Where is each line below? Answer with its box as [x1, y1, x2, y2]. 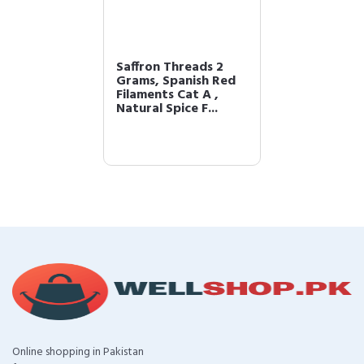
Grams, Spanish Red [116, 71, 236, 92]
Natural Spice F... [116, 98, 218, 119]
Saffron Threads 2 [116, 57, 223, 78]
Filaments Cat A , [116, 84, 219, 106]
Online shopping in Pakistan [12, 343, 144, 362]
